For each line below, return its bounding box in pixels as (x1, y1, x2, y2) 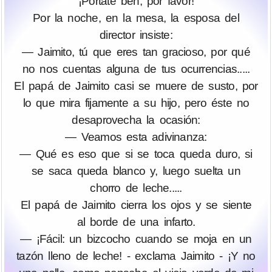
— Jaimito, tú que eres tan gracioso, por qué (22, 46, 250, 59)
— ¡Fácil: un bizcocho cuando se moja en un (20, 233, 252, 246)
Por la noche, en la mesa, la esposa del (33, 12, 239, 25)
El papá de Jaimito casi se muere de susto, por (14, 80, 258, 93)
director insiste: (100, 29, 172, 42)
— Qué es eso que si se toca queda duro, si (19, 148, 253, 161)
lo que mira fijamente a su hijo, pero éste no (22, 97, 250, 110)
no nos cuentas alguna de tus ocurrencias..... (22, 63, 250, 76)
